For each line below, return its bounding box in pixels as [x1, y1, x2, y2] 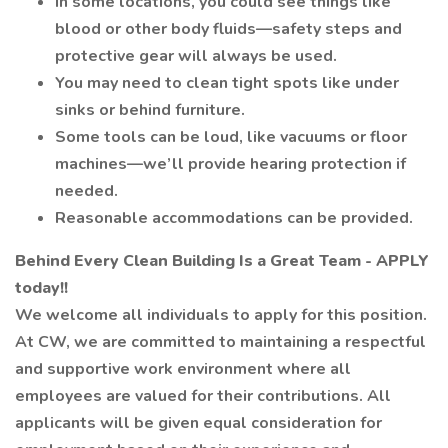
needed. [55, 180, 118, 202]
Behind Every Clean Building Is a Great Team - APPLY [15, 250, 429, 272]
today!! [15, 277, 68, 299]
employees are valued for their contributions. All [15, 385, 391, 407]
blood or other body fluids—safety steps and [55, 18, 402, 40]
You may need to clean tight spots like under [55, 72, 399, 94]
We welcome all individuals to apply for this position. [15, 304, 427, 326]
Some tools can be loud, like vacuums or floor [55, 126, 407, 148]
